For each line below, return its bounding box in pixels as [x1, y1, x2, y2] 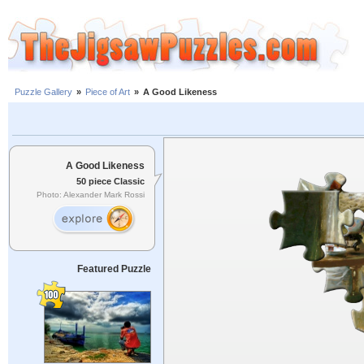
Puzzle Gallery [15, 87, 72, 97]
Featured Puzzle [76, 263, 151, 275]
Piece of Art [85, 87, 130, 97]
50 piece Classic [76, 175, 145, 186]
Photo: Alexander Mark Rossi [37, 190, 145, 200]
